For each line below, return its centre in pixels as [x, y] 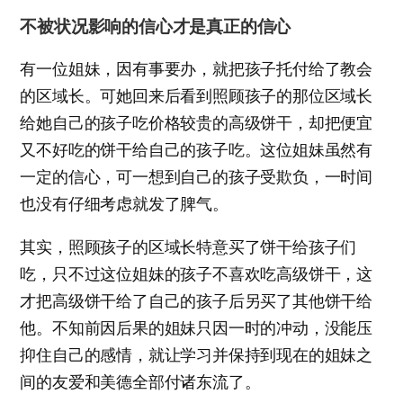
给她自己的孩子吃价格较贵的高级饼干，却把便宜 [196, 122]
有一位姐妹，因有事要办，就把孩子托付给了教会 [196, 68]
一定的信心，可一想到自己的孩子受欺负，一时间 [196, 176]
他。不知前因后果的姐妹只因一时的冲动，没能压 [196, 327]
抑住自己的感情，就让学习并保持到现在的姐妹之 [196, 354]
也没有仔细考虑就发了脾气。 [124, 203]
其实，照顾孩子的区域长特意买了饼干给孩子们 [188, 246]
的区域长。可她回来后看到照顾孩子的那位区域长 [196, 95]
